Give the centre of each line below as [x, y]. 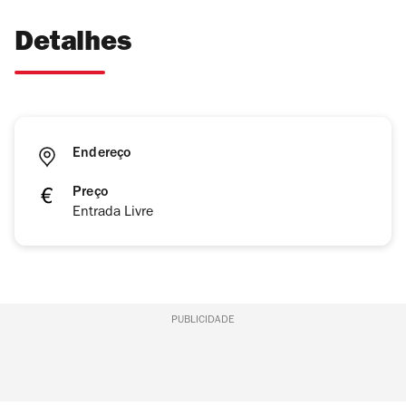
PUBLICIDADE [203, 321]
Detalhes [73, 45]
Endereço [102, 155]
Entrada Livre [113, 213]
